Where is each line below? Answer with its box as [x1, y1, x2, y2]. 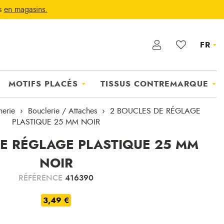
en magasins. [3, 4, 47, 15]
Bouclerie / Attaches [27, 105, 97, 117]
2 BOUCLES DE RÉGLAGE [109, 105, 200, 117]
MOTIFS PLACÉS [8, 78, 78, 90]
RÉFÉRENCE [18, 172, 65, 184]
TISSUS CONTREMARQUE [100, 78, 208, 90]
